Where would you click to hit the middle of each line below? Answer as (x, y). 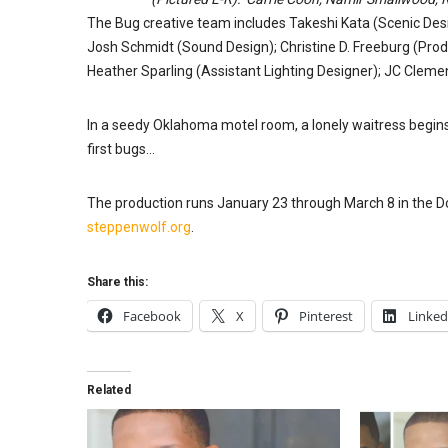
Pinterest (326, 316)
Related (109, 390)
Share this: (117, 282)
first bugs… (121, 149)
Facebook (152, 316)
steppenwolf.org (139, 227)
